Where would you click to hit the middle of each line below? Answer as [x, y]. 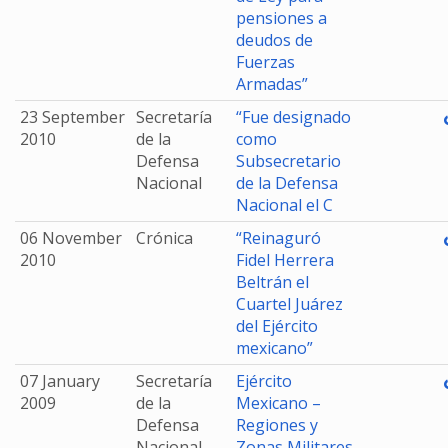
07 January [60, 381]
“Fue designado [293, 117]
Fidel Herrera [285, 260]
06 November [71, 238]
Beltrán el [272, 282]
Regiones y [277, 425]
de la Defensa [287, 183]
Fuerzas [265, 62]
